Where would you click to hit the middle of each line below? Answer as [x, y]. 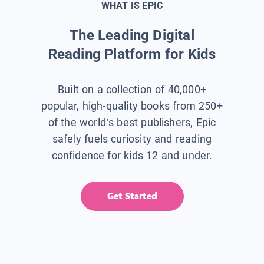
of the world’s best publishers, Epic [132, 122]
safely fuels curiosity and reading [132, 138]
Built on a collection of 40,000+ [132, 89]
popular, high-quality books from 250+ [132, 105]
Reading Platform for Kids [132, 54]
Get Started [132, 196]
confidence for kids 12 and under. [132, 155]
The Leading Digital [132, 35]
